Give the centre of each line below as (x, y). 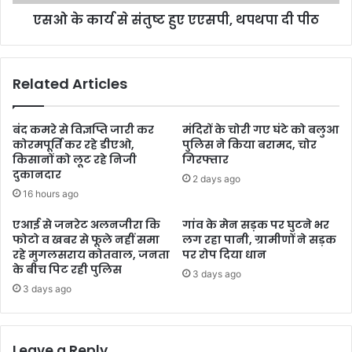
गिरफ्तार (205, 159)
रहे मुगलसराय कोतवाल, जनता (91, 254)
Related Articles (70, 83)
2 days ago (216, 178)
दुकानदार (37, 174)
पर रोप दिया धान (224, 254)
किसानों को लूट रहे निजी (75, 159)
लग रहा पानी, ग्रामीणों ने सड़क (259, 239)
